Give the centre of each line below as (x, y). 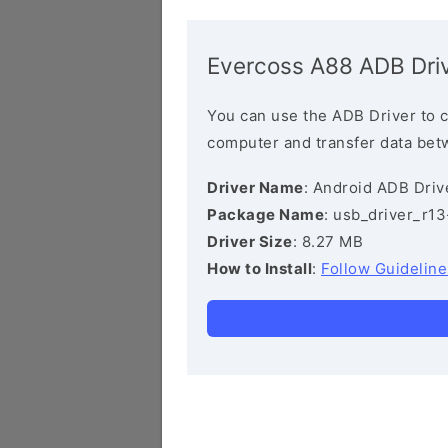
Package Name (265, 214)
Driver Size (250, 241)
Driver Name (255, 187)
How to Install (259, 268)
